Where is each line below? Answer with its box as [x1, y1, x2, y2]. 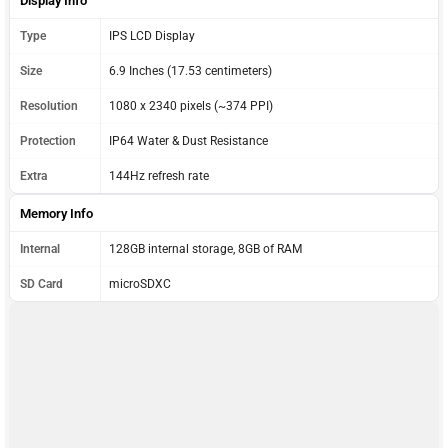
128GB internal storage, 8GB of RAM [109, 241, 302, 256]
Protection [20, 133, 76, 148]
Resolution [20, 98, 78, 113]
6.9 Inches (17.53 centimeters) [109, 63, 272, 78]
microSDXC [109, 276, 171, 291]
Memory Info [20, 205, 93, 221]
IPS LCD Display [109, 28, 195, 43]
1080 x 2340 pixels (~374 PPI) [109, 98, 273, 113]
